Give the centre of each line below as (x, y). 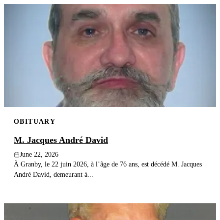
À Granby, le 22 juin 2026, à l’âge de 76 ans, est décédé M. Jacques (108, 164)
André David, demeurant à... (54, 175)
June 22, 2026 (39, 155)
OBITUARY (35, 122)
